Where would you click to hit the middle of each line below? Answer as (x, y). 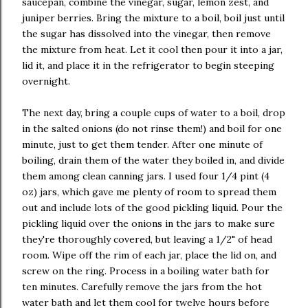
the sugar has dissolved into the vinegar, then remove (146, 34)
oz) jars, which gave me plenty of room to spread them (149, 192)
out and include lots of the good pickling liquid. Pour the (152, 208)
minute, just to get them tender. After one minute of (142, 144)
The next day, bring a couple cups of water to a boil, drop (154, 113)
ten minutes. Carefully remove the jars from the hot (142, 287)
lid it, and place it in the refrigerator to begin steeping (148, 65)
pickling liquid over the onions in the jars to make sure (148, 223)
